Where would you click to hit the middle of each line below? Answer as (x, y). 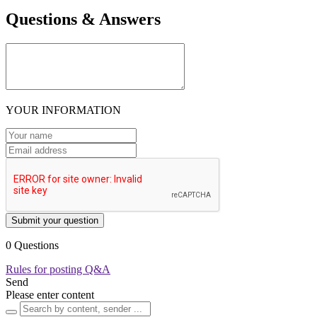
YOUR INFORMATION (63, 110)
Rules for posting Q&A (58, 269)
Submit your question (55, 220)
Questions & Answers (83, 19)
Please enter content (50, 294)
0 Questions (32, 245)
